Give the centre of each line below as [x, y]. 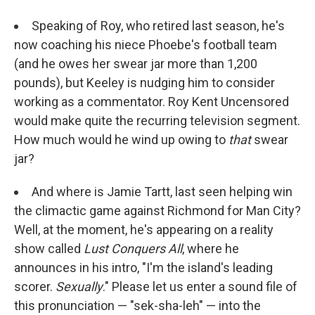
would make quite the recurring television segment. [157, 120]
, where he [211, 248]
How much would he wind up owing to [121, 139]
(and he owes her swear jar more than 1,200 [136, 63]
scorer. [35, 286]
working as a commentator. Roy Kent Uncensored [152, 101]
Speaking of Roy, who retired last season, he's [158, 25]
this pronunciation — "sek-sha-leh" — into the [137, 305]
